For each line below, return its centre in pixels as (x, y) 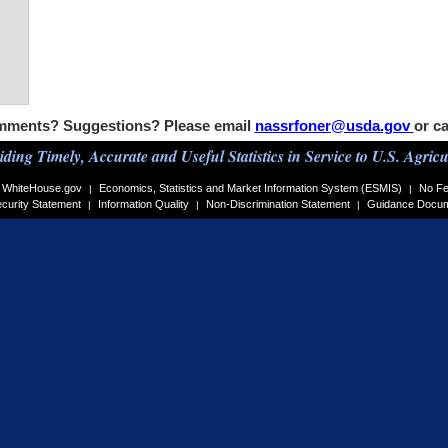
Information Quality (143, 204)
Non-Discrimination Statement (278, 204)
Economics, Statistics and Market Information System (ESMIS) (250, 188)
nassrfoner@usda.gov (334, 125)
